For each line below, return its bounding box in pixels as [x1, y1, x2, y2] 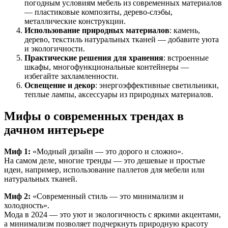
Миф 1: [4, 147, 31, 156]
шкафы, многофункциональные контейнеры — [24, 63, 189, 72]
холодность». [4, 201, 49, 210]
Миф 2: [4, 192, 31, 201]
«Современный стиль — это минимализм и [31, 192, 184, 201]
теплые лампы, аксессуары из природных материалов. [24, 90, 213, 99]
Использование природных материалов [24, 26, 169, 35]
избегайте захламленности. [24, 72, 119, 81]
